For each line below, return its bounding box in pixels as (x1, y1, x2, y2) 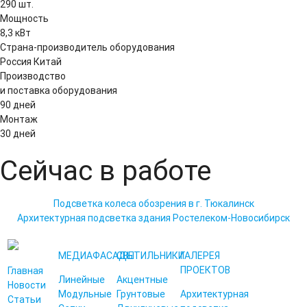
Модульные (58, 288, 112, 300)
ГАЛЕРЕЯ (180, 250, 220, 262)
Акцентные (116, 274, 169, 286)
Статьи (7, 294, 41, 306)
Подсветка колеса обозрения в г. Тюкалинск (53, 198, 254, 210)
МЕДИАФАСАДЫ (58, 250, 135, 262)
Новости (7, 280, 46, 291)
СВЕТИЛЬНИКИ (116, 250, 185, 262)
